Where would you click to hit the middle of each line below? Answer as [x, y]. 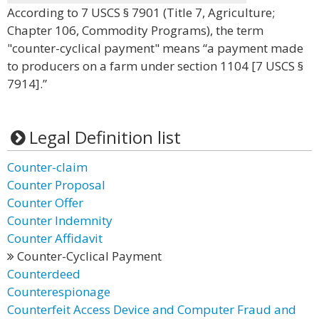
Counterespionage [59, 292]
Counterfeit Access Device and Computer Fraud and [152, 309]
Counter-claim [47, 167]
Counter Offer [45, 203]
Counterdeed [44, 274]
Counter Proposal [56, 185]
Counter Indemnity [60, 220]
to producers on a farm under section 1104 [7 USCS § [155, 66]
